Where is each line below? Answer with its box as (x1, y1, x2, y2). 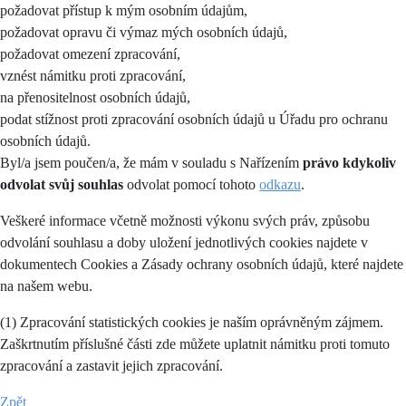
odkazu (259, 177, 301, 192)
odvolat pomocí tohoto (123, 177, 259, 192)
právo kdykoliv (303, 155, 396, 170)
